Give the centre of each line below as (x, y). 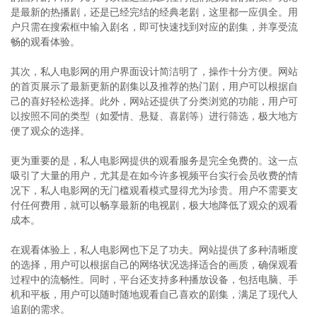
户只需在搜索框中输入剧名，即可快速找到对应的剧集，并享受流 (154, 27)
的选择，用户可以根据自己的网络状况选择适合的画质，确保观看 (154, 265)
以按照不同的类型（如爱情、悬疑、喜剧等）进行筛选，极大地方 (154, 116)
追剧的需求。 (40, 309)
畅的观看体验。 (45, 42)
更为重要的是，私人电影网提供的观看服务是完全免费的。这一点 (154, 161)
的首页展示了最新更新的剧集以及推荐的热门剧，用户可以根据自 (154, 86)
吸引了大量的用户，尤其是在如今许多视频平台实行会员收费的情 (154, 175)
